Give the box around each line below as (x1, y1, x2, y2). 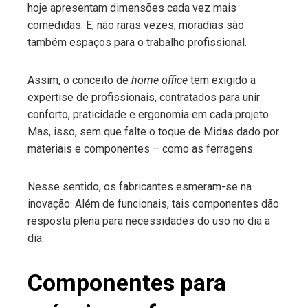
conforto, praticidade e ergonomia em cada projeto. (27, 108, 271, 121)
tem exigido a (190, 74, 256, 87)
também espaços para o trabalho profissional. (27, 36, 247, 49)
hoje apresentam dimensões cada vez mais (27, 1, 236, 14)
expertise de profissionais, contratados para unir (27, 91, 260, 104)
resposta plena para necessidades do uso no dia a (27, 214, 270, 228)
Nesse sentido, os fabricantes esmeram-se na (27, 180, 252, 193)
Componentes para (27, 269, 226, 296)
